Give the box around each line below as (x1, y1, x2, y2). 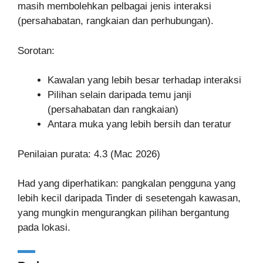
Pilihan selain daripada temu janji (48, 89, 191, 100)
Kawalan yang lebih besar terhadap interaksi (48, 75, 241, 86)
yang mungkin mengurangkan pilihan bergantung (18, 207, 229, 218)
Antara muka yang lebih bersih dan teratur (48, 119, 231, 130)
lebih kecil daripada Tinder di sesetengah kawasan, (18, 193, 241, 204)
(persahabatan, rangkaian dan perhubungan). (18, 15, 214, 26)
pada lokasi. (18, 222, 70, 233)
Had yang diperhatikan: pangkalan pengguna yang (18, 178, 235, 189)
